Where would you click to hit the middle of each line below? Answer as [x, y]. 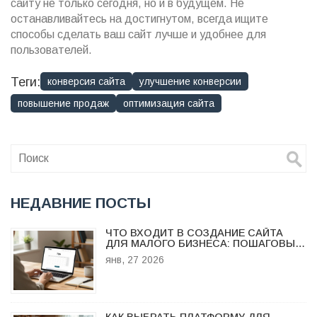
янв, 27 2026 [134, 259]
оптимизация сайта [169, 104]
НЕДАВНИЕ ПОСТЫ [81, 203]
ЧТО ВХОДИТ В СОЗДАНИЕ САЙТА [194, 232]
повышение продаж [63, 104]
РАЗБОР [126, 254]
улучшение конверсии [190, 82]
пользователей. [51, 50]
